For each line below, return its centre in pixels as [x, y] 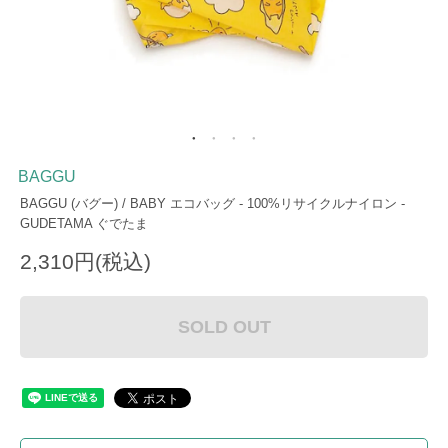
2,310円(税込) [85, 261]
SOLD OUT [224, 326]
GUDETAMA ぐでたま [84, 223]
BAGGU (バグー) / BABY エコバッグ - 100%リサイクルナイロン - [212, 203]
